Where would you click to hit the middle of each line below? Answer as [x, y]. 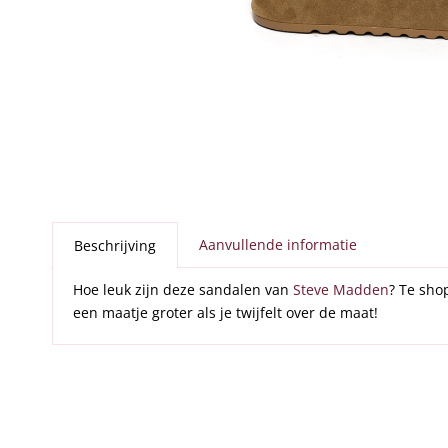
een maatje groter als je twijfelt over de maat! [225, 313]
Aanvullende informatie [277, 245]
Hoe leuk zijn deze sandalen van [182, 290]
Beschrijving [114, 246]
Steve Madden [340, 290]
